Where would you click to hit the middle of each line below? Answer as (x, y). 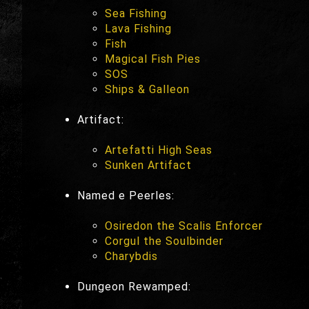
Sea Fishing (136, 13)
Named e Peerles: (126, 195)
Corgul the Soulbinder (164, 241)
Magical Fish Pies (153, 59)
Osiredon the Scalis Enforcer (184, 226)
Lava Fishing (138, 28)
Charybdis (131, 256)
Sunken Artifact (148, 165)
